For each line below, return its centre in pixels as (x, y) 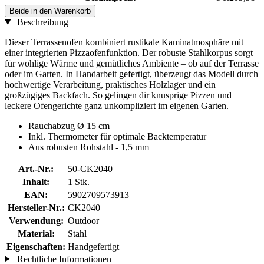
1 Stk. (79, 181)
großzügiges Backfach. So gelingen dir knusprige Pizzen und (118, 95)
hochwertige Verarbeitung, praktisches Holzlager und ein (110, 84)
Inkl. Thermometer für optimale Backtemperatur (117, 136)
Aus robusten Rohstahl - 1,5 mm (89, 147)
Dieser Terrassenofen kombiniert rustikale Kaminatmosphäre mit (124, 42)
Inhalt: (36, 181)
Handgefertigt (93, 246)
